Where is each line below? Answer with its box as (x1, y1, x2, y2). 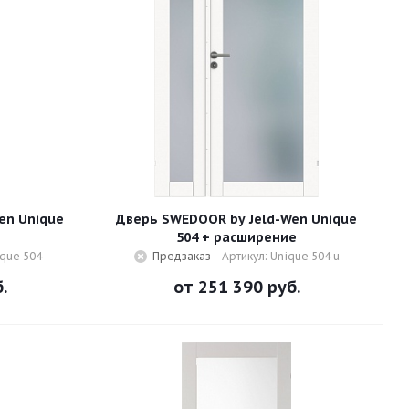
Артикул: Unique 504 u (221, 249, 340, 263)
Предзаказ (152, 249, 211, 263)
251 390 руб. (197, 277, 300, 298)
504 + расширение (176, 229, 297, 246)
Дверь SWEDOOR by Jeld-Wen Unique (116, 211, 357, 227)
